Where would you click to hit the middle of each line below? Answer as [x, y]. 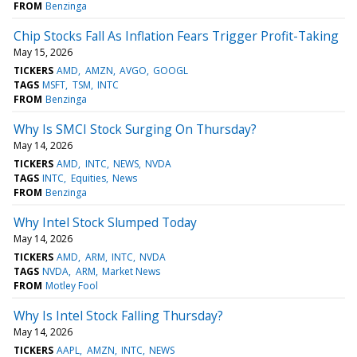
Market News [131, 271]
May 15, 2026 [43, 52]
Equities [88, 178]
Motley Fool [72, 285]
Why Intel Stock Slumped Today [105, 222]
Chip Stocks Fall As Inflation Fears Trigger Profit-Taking [176, 35]
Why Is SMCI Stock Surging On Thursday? [135, 129]
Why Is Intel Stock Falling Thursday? [118, 315]
